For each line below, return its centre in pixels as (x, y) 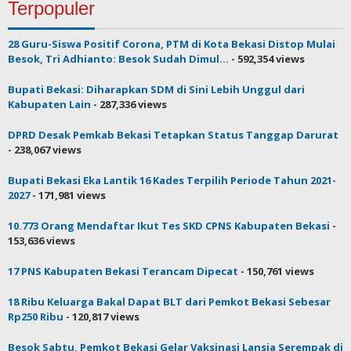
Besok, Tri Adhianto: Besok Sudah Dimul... (118, 58)
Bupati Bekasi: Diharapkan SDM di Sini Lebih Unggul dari (156, 89)
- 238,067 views (45, 149)
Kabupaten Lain (49, 104)
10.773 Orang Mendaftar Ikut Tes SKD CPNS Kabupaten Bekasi (169, 225)
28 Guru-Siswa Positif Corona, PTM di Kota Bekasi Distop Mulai (172, 43)
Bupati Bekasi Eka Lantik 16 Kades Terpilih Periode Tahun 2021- (172, 180)
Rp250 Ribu (36, 316)
